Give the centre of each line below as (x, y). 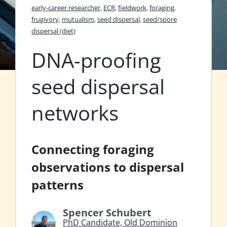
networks (75, 113)
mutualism (78, 20)
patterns (58, 185)
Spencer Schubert (107, 213)
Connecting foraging (93, 149)
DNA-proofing (96, 60)
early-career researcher (66, 8)
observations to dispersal (108, 167)
